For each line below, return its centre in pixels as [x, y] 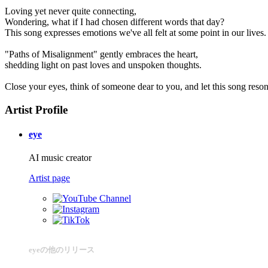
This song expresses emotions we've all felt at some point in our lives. [135, 32]
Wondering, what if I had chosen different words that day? [115, 22]
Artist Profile [36, 109]
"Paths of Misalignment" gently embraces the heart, [101, 54]
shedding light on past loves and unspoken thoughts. [103, 65]
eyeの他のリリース [62, 250]
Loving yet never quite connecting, [71, 11]
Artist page [49, 178]
